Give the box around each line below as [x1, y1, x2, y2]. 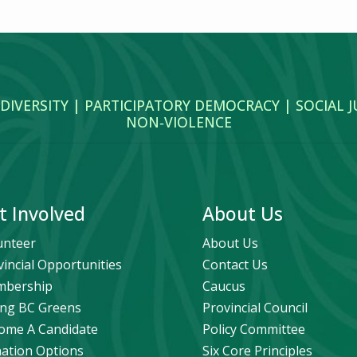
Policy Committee [202, 320, 305, 339]
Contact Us [202, 256, 268, 274]
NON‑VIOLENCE [125, 112, 232, 131]
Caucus [202, 277, 245, 296]
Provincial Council [202, 299, 308, 317]
